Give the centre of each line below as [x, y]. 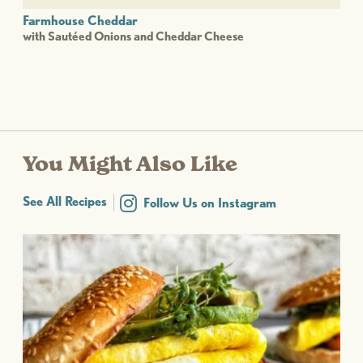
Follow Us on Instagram [210, 203]
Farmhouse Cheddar [80, 20]
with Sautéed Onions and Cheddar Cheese [133, 36]
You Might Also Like [130, 164]
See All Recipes [65, 201]
